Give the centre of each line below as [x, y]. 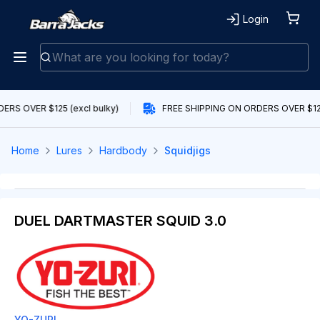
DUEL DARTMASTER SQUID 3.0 [120, 221]
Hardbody [123, 150]
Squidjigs [187, 150]
